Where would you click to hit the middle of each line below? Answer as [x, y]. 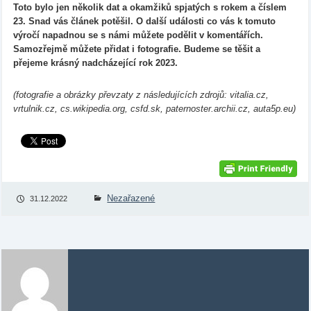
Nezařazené [131, 199]
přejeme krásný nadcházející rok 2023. [95, 63]
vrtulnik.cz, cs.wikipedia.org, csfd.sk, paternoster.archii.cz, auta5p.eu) [154, 109]
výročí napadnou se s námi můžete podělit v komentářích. [138, 35]
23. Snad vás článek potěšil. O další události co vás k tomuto [144, 22]
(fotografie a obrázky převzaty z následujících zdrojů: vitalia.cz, [141, 95]
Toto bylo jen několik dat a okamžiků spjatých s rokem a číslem [150, 8]
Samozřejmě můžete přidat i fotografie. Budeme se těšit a [136, 49]
